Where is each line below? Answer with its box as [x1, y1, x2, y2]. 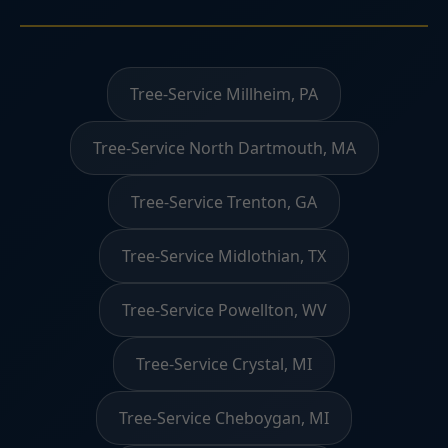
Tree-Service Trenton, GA [131, 191, 317, 214]
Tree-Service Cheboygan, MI [119, 407, 329, 430]
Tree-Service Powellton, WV [121, 299, 327, 322]
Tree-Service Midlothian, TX [122, 245, 326, 268]
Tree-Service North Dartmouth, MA [92, 137, 356, 160]
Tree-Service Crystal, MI [136, 353, 312, 376]
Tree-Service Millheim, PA [130, 83, 318, 106]
